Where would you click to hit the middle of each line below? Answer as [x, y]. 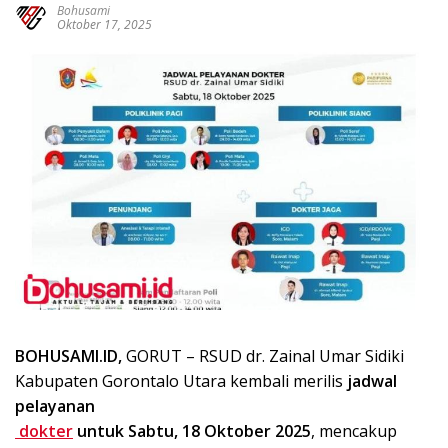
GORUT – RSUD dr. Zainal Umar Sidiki [265, 355]
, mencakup [354, 430]
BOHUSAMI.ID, [70, 355]
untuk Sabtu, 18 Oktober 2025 [192, 430]
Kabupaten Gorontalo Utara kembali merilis [181, 380]
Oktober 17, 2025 [104, 24]
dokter [44, 430]
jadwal [372, 380]
